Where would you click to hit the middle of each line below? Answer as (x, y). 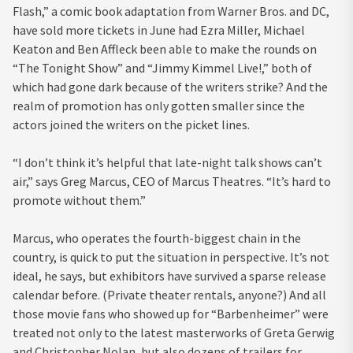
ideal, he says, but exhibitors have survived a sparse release (169, 275)
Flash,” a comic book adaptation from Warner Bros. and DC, (171, 11)
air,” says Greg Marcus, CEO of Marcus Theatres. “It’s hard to (172, 181)
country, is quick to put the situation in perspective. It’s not (171, 256)
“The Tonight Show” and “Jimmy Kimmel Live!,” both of (162, 67)
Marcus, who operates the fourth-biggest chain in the (157, 238)
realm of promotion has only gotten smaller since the (159, 105)
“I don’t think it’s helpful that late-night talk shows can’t (167, 162)
